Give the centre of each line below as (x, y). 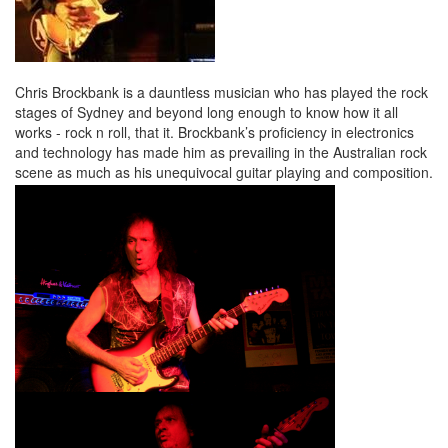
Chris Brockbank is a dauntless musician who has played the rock (221, 92)
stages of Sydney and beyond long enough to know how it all (206, 112)
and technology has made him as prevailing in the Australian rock (221, 152)
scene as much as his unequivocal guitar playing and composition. (224, 172)
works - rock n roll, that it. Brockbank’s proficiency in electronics (214, 132)
